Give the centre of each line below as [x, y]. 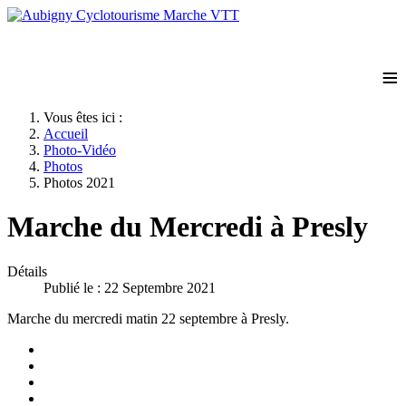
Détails [27, 271]
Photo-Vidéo [80, 150]
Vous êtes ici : [87, 117]
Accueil [66, 134]
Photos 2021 [79, 183]
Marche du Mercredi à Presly [188, 227]
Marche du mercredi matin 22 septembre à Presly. [148, 318]
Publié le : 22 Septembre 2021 [130, 287]
